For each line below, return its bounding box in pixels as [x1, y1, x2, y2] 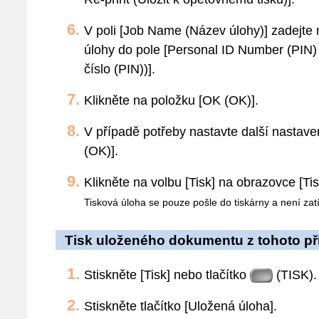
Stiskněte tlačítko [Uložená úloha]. [84, 299, 277, 313]
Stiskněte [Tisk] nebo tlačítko [84, 268, 250, 282]
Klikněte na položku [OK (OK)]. [84, 93, 258, 108]
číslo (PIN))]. [84, 62, 155, 76]
